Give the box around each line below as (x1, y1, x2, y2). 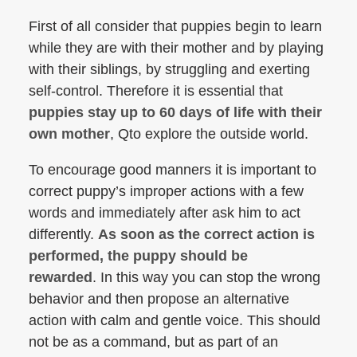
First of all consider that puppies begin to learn (29, 18, 322, 34)
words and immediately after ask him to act (29, 205, 300, 221)
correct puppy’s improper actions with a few (29, 183, 304, 199)
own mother (29, 126, 110, 142)
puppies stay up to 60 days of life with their (29, 104, 322, 120)
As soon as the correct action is (98, 226, 315, 242)
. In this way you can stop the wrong (92, 269, 320, 285)
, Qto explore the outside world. (110, 126, 308, 142)
